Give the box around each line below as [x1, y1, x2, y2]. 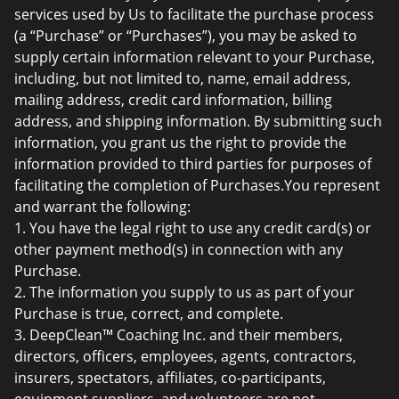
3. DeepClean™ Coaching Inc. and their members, [14, 325, 343, 345]
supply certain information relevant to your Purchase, [14, 47, 375, 67]
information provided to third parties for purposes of [14, 154, 371, 174]
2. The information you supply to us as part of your [14, 282, 354, 302]
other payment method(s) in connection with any [14, 240, 343, 259]
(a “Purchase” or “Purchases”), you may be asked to [14, 26, 357, 45]
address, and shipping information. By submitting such [14, 111, 382, 131]
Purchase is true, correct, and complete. [14, 304, 283, 323]
